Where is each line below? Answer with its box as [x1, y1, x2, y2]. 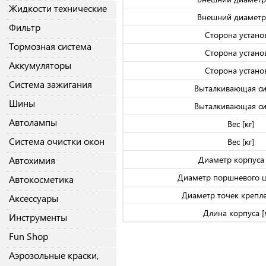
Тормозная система [9, 40, 91, 53]
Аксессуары [9, 192, 58, 205]
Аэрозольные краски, [9, 249, 99, 262]
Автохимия [9, 154, 55, 167]
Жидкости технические [9, 2, 107, 15]
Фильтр [9, 21, 40, 34]
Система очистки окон [9, 135, 104, 148]
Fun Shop [9, 230, 48, 243]
